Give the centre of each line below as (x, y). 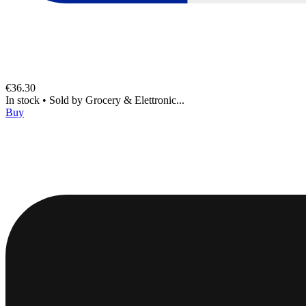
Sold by (67, 100)
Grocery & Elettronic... (135, 100)
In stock (24, 100)
